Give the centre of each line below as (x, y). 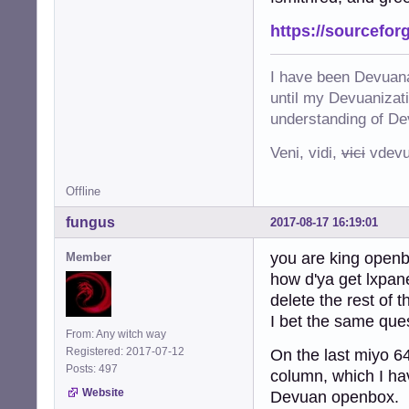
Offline (83, 191)
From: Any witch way (116, 334)
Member (89, 257)
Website (103, 392)
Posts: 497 (94, 368)
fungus (90, 222)
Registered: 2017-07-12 (125, 351)
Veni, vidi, (306, 152)
